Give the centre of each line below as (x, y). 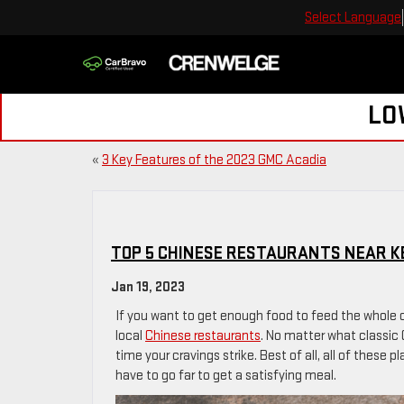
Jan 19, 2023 (148, 287)
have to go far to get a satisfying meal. (226, 376)
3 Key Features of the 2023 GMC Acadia (214, 160)
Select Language (353, 17)
